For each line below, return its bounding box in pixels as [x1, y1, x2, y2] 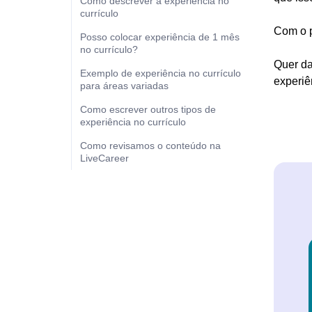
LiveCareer [80, 153, 129, 164]
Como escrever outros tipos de [80, 104, 216, 115]
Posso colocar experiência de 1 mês [80, 31, 240, 42]
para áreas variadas [80, 80, 169, 91]
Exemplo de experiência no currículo [80, 68, 241, 79]
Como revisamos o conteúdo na [80, 140, 221, 151]
